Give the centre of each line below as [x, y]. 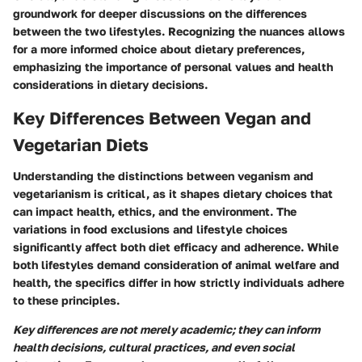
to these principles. [66, 300]
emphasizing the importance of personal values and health [173, 67]
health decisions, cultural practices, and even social [154, 347]
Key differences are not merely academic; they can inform [166, 329]
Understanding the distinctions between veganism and [163, 175]
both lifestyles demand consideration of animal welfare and [176, 264]
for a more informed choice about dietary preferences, [159, 49]
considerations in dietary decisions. [110, 85]
